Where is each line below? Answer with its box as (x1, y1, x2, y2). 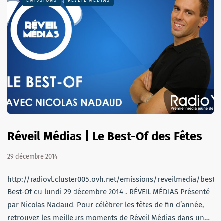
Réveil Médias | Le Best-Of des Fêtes (7, 129, 202, 144)
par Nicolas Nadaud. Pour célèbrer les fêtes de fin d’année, (7, 200, 204, 210)
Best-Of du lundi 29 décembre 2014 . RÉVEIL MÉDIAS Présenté (7, 187, 210, 197)
